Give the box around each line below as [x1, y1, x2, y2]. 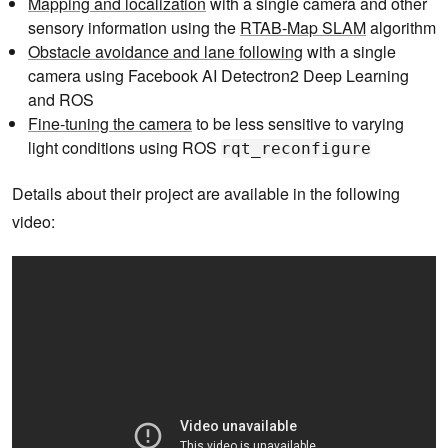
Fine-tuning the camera [28, 112, 192, 136]
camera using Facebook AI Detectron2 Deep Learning [28, 64, 409, 88]
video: [12, 210, 55, 234]
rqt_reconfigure [221, 139, 371, 159]
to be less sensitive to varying [192, 112, 404, 136]
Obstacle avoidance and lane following [28, 40, 303, 64]
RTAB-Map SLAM [240, 16, 366, 40]
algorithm [366, 16, 436, 40]
